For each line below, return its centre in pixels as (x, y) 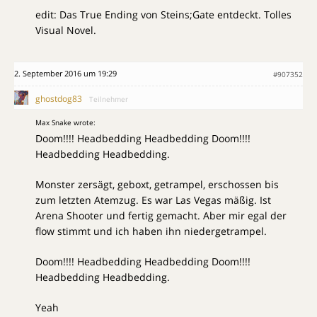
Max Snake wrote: (65, 123)
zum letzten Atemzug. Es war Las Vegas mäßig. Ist (153, 200)
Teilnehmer (109, 99)
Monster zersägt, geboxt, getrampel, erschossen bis (157, 185)
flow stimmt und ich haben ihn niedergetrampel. (151, 231)
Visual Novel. (66, 30)
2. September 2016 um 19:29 (65, 74)
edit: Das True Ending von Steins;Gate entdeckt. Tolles (163, 15)
